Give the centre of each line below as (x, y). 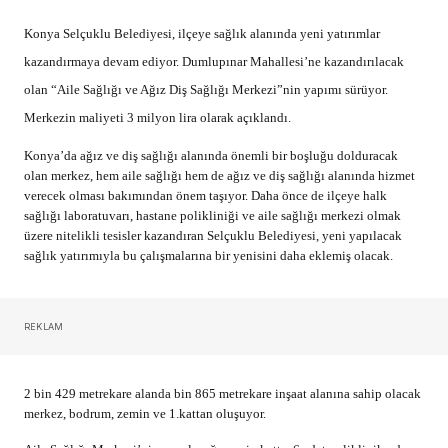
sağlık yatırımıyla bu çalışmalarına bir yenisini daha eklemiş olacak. (208, 256)
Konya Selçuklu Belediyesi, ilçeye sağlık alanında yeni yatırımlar (202, 34)
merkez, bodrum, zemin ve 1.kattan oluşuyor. (145, 414)
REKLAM (44, 327)
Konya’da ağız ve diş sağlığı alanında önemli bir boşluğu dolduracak (211, 156)
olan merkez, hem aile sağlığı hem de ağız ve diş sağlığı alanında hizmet (219, 176)
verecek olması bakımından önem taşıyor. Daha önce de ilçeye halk (205, 196)
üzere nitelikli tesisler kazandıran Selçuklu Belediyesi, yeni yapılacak (213, 236)
